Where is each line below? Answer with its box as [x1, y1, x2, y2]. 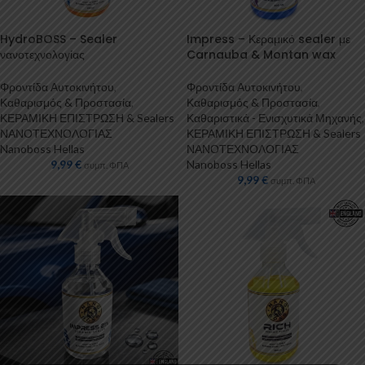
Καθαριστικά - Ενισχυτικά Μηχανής [187, 111, 362, 125]
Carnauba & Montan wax [187, 46, 336, 63]
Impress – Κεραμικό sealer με [187, 31, 350, 47]
